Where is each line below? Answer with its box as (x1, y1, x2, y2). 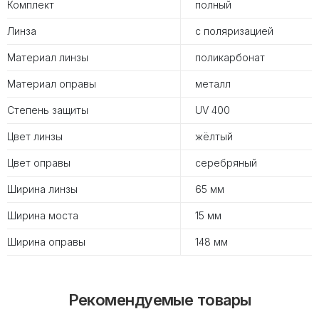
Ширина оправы (7, 235, 85, 248)
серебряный (195, 156, 257, 169)
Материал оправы (7, 77, 96, 90)
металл (195, 77, 231, 90)
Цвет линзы (7, 130, 63, 142)
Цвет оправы (7, 156, 70, 169)
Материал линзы (7, 51, 88, 63)
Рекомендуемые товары (68, 290, 251, 309)
